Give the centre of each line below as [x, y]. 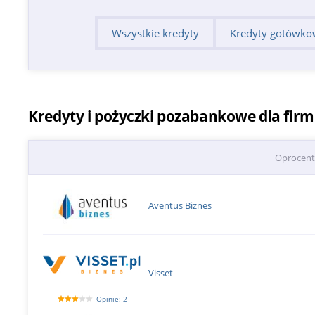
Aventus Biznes [180, 205]
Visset [161, 272]
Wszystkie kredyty [155, 33]
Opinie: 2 [111, 299]
